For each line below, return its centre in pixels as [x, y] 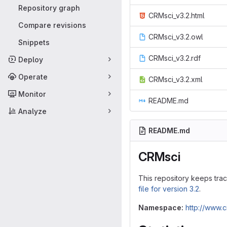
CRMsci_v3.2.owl [176, 37]
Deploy [31, 59]
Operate [33, 77]
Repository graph [49, 8]
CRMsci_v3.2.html [177, 15]
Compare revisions [52, 25]
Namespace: [161, 207]
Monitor [32, 94]
